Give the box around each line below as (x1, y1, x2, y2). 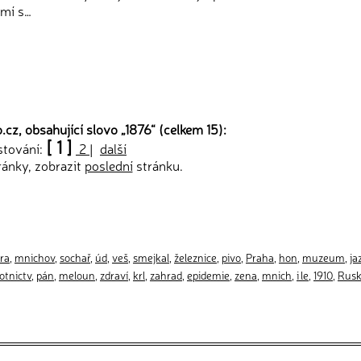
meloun (59, 268, 95, 282)
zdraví (100, 268, 128, 282)
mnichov (15, 250, 55, 264)
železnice (174, 250, 217, 264)
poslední (84, 156, 133, 174)
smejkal (133, 250, 169, 264)
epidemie (187, 268, 230, 282)
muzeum (302, 250, 345, 264)
